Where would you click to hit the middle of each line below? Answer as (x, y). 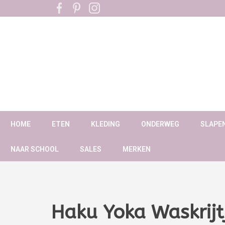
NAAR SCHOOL (35, 149)
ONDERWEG (160, 124)
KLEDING (105, 124)
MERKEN (137, 149)
